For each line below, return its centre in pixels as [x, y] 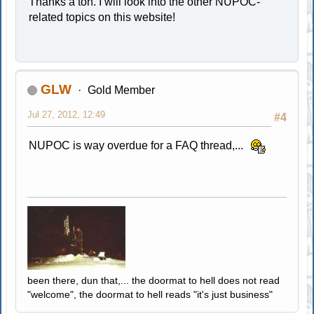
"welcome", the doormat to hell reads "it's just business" [150, 294]
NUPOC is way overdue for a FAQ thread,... [138, 145]
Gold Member [121, 90]
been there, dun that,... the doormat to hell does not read [154, 280]
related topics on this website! [102, 17]
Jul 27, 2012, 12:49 [67, 114]
